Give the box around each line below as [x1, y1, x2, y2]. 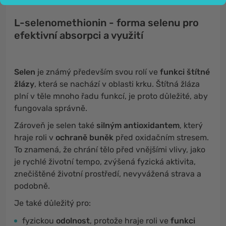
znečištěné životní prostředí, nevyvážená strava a [14, 169, 201, 179]
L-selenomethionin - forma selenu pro [14, 17, 199, 29]
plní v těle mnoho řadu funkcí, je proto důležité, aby [14, 91, 208, 101]
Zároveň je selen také [14, 121, 96, 130]
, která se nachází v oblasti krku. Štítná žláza [34, 79, 200, 89]
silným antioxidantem [96, 121, 180, 130]
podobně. [14, 181, 50, 191]
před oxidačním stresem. [116, 133, 209, 142]
